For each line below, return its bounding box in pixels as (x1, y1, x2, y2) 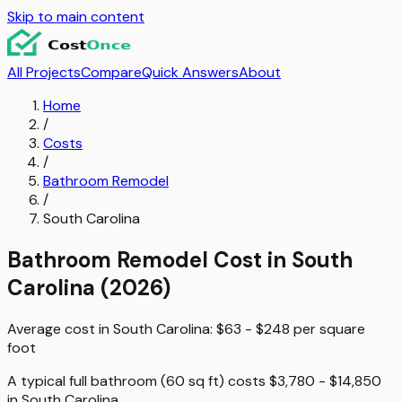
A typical (7, 371, 69, 390)
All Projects (7, 63, 81, 82)
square (319, 319, 365, 338)
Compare (81, 63, 142, 82)
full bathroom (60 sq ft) (69, 371, 224, 390)
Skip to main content (7, 7, 144, 26)
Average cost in (7, 319, 113, 338)
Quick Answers (142, 63, 239, 82)
